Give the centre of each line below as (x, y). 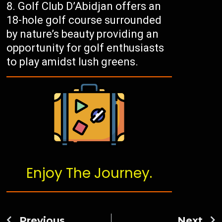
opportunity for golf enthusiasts (85, 48)
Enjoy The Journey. (89, 173)
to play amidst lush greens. (73, 62)
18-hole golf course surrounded (84, 20)
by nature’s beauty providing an (83, 34)
